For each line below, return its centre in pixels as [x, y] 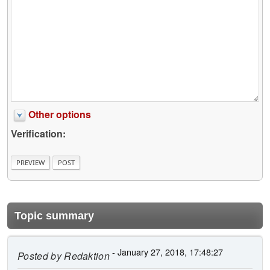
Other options [60, 115]
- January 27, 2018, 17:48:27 [167, 251]
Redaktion [86, 256]
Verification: [38, 134]
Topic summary [54, 215]
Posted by [39, 256]
